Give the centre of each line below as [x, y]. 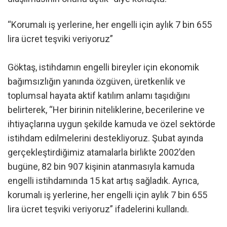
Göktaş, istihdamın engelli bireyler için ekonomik [103, 67]
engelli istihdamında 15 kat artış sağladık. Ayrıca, [103, 180]
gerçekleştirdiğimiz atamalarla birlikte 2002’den [101, 152]
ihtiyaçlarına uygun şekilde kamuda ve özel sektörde [111, 124]
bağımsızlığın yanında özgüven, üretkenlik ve [97, 81]
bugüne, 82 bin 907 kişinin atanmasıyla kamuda [101, 166]
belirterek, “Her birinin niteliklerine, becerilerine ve [106, 109]
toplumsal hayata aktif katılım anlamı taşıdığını [99, 95]
